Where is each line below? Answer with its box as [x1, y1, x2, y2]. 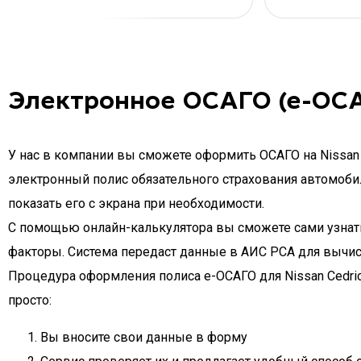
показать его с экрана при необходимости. [8, 196, 264, 211]
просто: [8, 293, 52, 308]
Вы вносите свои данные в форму [40, 330, 247, 345]
